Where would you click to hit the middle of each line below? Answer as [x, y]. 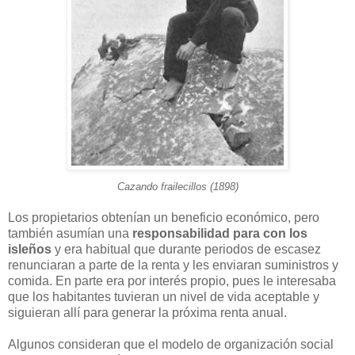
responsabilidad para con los [220, 233]
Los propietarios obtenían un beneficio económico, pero [164, 217]
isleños [30, 249]
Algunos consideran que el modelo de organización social [171, 344]
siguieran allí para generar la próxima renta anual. [147, 312]
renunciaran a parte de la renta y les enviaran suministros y [173, 265]
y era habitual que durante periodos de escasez [186, 249]
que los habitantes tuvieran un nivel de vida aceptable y [164, 296]
